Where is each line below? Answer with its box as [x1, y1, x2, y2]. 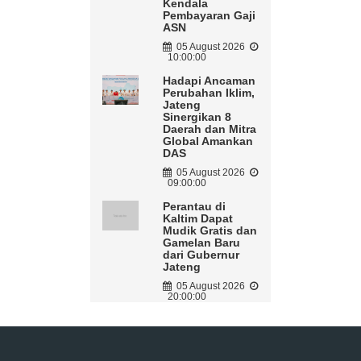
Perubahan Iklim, [162, 86, 255, 100]
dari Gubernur [162, 248, 239, 262]
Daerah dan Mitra [162, 122, 256, 136]
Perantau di [162, 200, 226, 214]
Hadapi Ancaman [162, 74, 255, 88]
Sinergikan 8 [162, 110, 231, 124]
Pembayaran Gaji [162, 9, 255, 23]
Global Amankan [162, 135, 253, 148]
